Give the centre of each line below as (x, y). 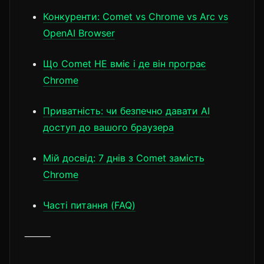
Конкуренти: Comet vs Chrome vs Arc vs (136, 16)
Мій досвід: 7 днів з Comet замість (124, 158)
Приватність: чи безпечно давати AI (126, 110)
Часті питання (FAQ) (89, 205)
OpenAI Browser (79, 33)
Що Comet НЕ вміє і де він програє (125, 63)
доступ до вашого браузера (108, 127)
